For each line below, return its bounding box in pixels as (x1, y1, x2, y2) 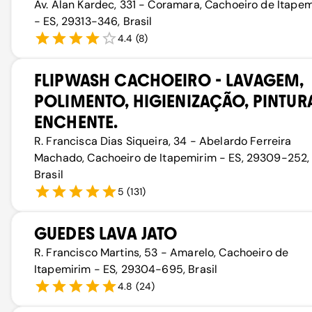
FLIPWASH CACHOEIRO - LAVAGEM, (34, 70, 304, 91)
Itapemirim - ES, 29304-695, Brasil (34, 262, 218, 276)
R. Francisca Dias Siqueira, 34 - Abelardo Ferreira (34, 134, 292, 148)
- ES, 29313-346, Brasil (34, 14, 153, 29)
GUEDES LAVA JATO (34, 224, 178, 244)
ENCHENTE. (34, 112, 118, 132)
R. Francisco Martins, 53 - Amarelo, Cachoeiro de (34, 245, 289, 260)
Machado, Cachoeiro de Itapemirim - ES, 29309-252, (34, 150, 310, 165)
